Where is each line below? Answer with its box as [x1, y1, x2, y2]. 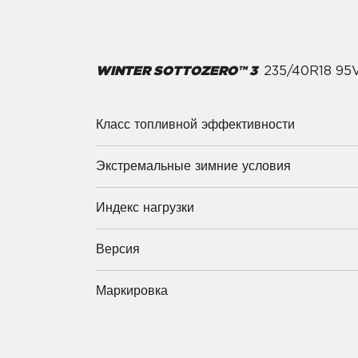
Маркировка [96, 284, 168, 297]
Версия [96, 243, 140, 256]
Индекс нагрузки [96, 201, 194, 214]
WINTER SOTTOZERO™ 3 [96, 65, 257, 78]
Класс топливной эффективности [96, 118, 295, 131]
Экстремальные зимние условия [96, 160, 291, 173]
